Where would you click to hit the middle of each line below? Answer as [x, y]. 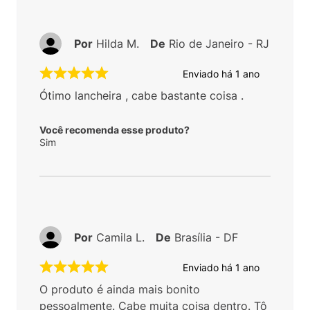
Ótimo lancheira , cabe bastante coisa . [142, 96]
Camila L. [120, 238]
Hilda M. [118, 44]
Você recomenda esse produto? [115, 130]
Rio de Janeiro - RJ [219, 44]
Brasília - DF [206, 238]
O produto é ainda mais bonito [120, 290]
